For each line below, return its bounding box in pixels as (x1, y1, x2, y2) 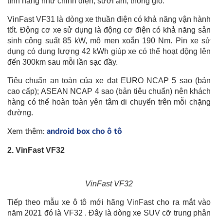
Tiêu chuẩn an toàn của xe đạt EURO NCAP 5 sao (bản (7, 76, 211, 85)
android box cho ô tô (47, 126, 122, 136)
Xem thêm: (7, 126, 47, 136)
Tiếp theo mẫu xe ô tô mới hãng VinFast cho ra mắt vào (7, 198, 211, 206)
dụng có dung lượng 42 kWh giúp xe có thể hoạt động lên (7, 47, 211, 55)
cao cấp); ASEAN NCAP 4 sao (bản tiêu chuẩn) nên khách (7, 87, 211, 95)
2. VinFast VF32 (7, 145, 65, 154)
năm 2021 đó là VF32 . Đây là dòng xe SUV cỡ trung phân (7, 208, 211, 217)
